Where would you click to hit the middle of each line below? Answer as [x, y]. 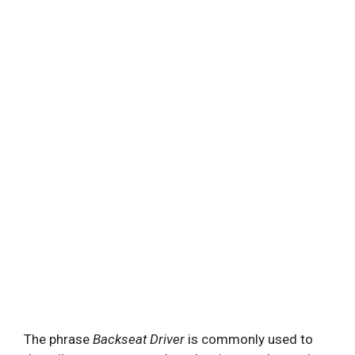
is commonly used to [249, 339]
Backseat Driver [139, 339]
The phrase [58, 339]
